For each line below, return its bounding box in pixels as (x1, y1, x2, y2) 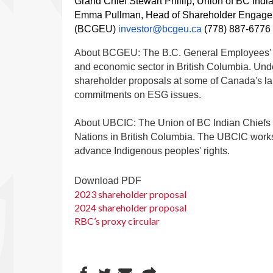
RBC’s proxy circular (74, 214, 160, 227)
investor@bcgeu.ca (118, 24, 202, 35)
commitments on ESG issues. (74, 90, 201, 101)
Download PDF (74, 175, 141, 186)
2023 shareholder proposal (74, 188, 186, 200)
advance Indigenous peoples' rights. (74, 146, 230, 157)
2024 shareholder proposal (74, 201, 186, 213)
